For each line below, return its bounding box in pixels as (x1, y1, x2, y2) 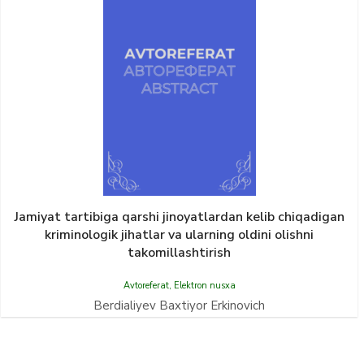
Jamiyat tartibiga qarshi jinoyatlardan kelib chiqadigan (14, 208, 344, 226)
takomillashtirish (128, 244, 231, 262)
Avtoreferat (123, 279, 169, 292)
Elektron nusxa (173, 279, 236, 292)
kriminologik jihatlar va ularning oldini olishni (45, 226, 314, 244)
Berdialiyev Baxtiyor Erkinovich (93, 297, 265, 314)
